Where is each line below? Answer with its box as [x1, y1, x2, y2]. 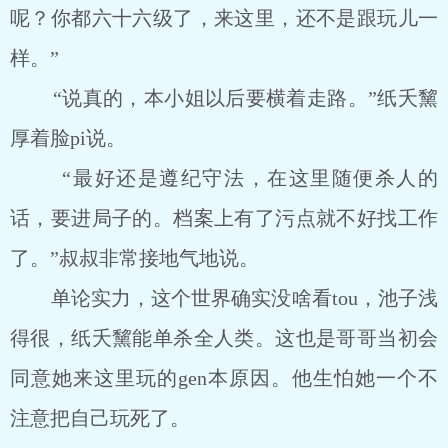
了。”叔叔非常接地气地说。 [10, 247, 259, 269]
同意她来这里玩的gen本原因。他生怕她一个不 [10, 367, 438, 389]
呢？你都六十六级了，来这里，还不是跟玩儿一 [10, 7, 438, 29]
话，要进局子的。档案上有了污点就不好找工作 [10, 207, 438, 229]
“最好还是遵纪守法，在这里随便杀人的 [10, 167, 438, 189]
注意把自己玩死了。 [10, 407, 190, 429]
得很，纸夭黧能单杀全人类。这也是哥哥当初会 [10, 327, 438, 349]
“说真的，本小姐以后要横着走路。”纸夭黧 [10, 87, 438, 109]
